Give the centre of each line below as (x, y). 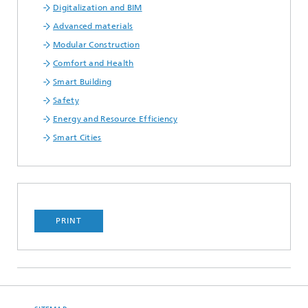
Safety (66, 100)
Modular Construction (96, 45)
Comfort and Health (93, 63)
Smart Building (82, 82)
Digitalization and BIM (98, 8)
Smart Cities (77, 137)
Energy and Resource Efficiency (115, 119)
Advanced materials (93, 26)
